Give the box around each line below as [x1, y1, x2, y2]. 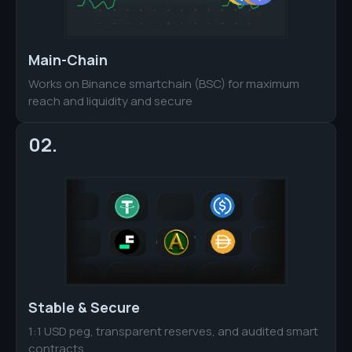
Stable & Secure [28, 298, 140, 317]
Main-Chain [28, 49, 108, 69]
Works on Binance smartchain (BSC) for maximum [28, 75, 299, 92]
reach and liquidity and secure [28, 92, 192, 109]
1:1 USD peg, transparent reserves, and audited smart [28, 323, 318, 340]
